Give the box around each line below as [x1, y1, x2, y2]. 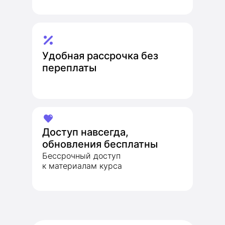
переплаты [42, 62, 96, 74]
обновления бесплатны [42, 138, 158, 150]
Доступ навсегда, [42, 126, 129, 138]
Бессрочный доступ [42, 151, 121, 161]
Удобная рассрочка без [42, 50, 158, 62]
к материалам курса [42, 161, 122, 171]
